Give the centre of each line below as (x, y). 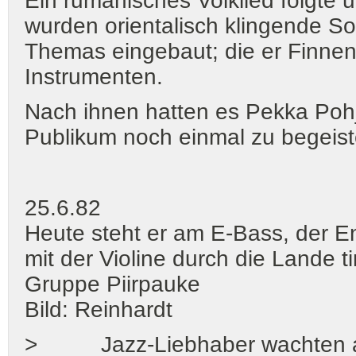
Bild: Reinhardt (99, 309)
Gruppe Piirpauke (112, 284)
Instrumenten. (94, 77)
